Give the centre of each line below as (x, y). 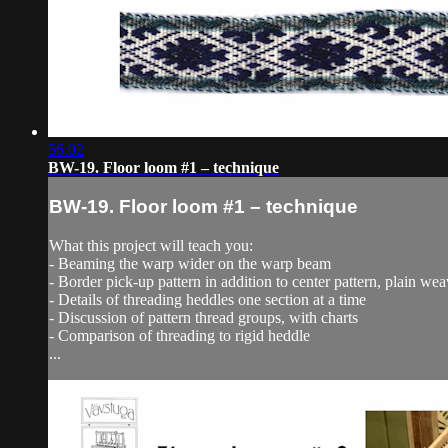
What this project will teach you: (151, 246)
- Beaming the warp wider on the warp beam (190, 264)
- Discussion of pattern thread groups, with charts (203, 318)
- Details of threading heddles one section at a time (207, 300)
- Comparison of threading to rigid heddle (179, 336)
